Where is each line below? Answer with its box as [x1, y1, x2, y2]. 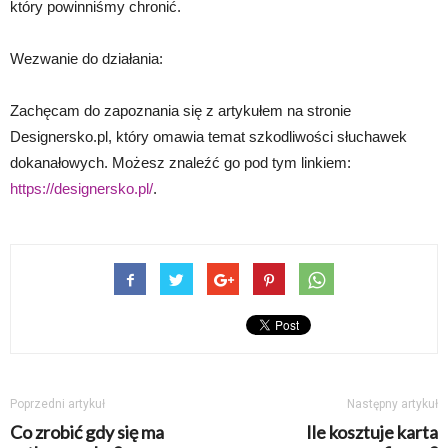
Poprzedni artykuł [10, 396, 105, 411]
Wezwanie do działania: [10, 49, 163, 67]
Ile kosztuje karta [306, 420, 438, 443]
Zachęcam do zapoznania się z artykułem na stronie [10, 101, 351, 119]
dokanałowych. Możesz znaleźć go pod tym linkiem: [10, 153, 351, 171]
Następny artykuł [347, 396, 438, 411]
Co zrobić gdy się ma [10, 420, 164, 443]
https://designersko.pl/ [10, 179, 153, 197]
